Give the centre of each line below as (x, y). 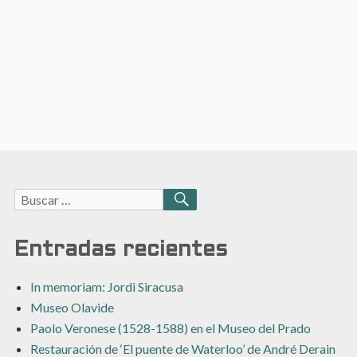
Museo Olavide (72, 307)
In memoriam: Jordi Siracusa (106, 286)
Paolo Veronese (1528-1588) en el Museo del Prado (170, 328)
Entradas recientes (121, 250)
